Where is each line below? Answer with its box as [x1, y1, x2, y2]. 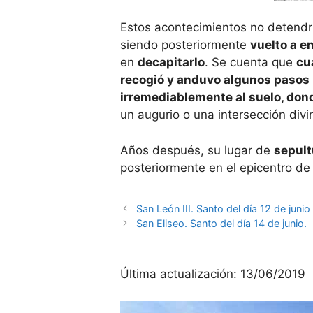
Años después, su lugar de [120, 143, 274, 157]
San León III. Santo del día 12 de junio [136, 202, 311, 214]
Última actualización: [120, 267, 240, 281]
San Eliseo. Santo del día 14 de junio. [136, 217, 307, 229]
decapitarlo [138, 55, 205, 70]
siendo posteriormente [120, 38, 250, 52]
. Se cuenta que [205, 55, 296, 70]
